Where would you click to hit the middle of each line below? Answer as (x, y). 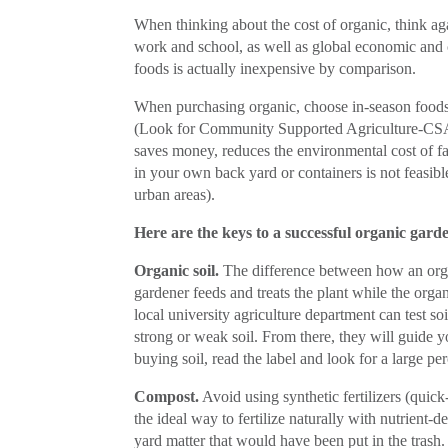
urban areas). (175, 194)
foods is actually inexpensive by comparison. (275, 68)
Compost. (167, 396)
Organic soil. (177, 270)
